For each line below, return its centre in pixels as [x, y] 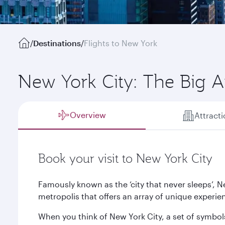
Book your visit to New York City [125, 158]
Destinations [57, 43]
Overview [88, 115]
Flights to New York [121, 43]
